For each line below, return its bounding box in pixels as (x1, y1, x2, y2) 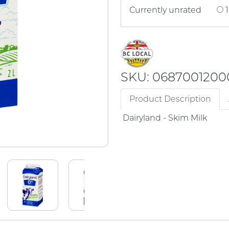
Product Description (129, 94, 211, 104)
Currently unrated (129, 5, 201, 15)
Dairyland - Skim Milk (123, 112, 209, 123)
